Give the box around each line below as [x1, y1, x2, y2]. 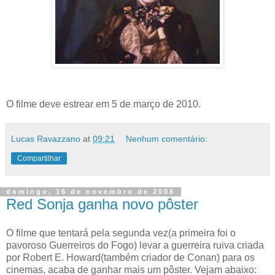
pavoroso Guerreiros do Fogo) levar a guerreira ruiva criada [6, 240, 264, 251]
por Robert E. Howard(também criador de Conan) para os [6, 252, 255, 263]
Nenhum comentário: [126, 133, 208, 144]
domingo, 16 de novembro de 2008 [6, 188, 175, 196]
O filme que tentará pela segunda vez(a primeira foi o [6, 228, 236, 239]
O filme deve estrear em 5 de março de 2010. [6, 98, 201, 109]
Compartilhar [17, 153, 61, 163]
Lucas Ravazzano [11, 133, 80, 144]
